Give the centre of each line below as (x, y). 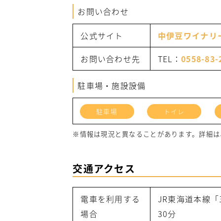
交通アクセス (104, 169)
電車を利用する (110, 199)
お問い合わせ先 (110, 59)
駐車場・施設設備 (112, 86)
